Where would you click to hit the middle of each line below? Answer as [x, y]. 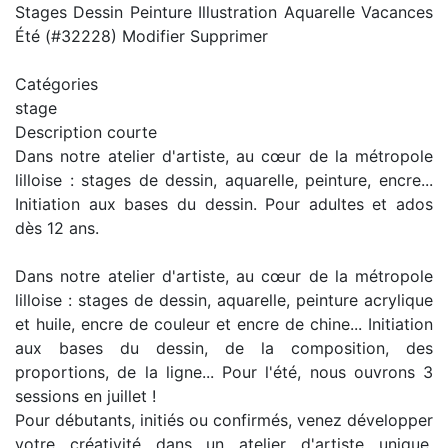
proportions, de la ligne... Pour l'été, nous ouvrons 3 [224, 371]
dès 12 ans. [57, 227]
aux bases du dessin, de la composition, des [224, 347]
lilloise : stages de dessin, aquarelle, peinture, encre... [224, 179]
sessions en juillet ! [85, 395]
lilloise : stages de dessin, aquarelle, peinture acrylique [224, 299]
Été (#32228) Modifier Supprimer [141, 35]
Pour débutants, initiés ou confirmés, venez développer [224, 419]
